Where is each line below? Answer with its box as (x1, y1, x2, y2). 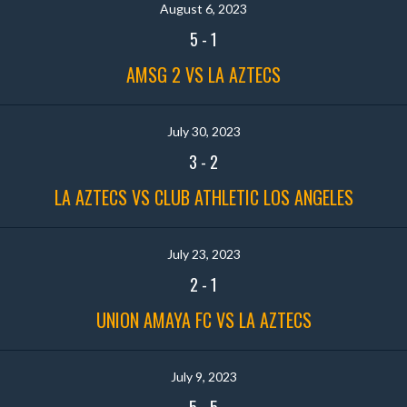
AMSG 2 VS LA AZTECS (126, 60, 281, 88)
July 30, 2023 (166, 123, 241, 139)
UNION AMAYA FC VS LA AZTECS (95, 305, 312, 333)
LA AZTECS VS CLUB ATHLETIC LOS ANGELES (54, 183, 353, 211)
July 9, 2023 (170, 368, 237, 384)
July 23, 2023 (166, 245, 241, 262)
